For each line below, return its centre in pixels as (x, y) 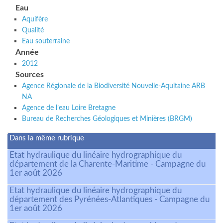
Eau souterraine (46, 41)
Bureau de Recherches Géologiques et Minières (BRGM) (107, 119)
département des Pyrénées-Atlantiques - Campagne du (110, 200)
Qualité (33, 30)
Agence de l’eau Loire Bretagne (68, 108)
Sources (30, 75)
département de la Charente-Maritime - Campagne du (108, 164)
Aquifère (35, 19)
